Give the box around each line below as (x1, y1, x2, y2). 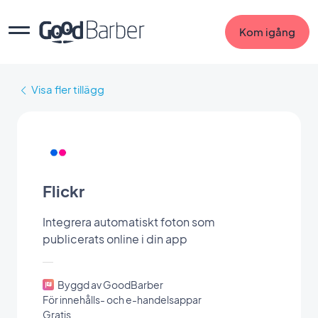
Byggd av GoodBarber (57, 278, 163, 291)
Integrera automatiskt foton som (43, 214, 215, 229)
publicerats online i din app (43, 231, 187, 246)
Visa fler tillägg (31, 82, 104, 96)
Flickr (43, 181, 84, 201)
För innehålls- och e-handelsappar (43, 292, 202, 306)
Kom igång (239, 25, 295, 38)
